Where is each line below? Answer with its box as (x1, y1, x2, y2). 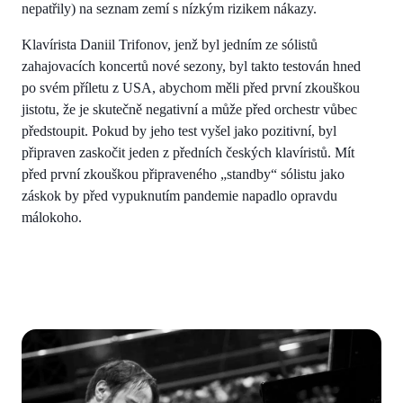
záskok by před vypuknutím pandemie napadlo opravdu (22, 188, 337, 204)
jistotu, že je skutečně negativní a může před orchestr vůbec (22, 102, 357, 118)
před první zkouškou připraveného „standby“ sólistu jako (22, 166, 345, 183)
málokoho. (22, 210, 82, 226)
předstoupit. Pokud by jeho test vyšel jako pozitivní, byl (22, 123, 336, 139)
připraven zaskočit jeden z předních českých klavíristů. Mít (22, 145, 354, 161)
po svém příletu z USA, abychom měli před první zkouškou (22, 80, 360, 96)
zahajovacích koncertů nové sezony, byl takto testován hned (22, 58, 361, 75)
